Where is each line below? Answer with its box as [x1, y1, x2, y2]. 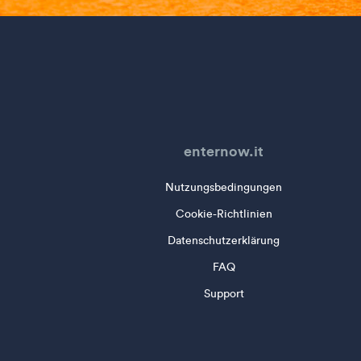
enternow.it [184, 142, 264, 160]
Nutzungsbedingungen [165, 180, 283, 194]
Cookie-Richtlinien [175, 207, 272, 221]
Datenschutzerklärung [168, 234, 280, 247]
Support [203, 287, 244, 301]
